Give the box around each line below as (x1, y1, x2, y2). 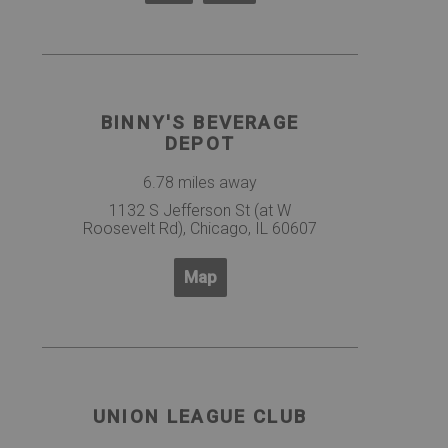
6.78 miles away (143, 172, 257, 192)
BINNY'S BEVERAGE (101, 112, 299, 135)
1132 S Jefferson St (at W (109, 200, 291, 220)
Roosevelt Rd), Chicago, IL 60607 (83, 218, 317, 238)
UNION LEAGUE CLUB (93, 405, 307, 428)
